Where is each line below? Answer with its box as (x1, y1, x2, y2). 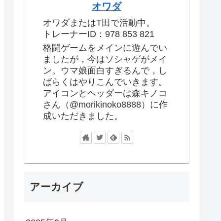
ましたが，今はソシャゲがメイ (43, 54, 167, 65)
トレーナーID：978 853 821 (43, 29, 154, 39)
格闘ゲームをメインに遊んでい (43, 43, 167, 53)
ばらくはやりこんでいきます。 (43, 77, 167, 87)
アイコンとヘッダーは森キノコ (43, 88, 167, 99)
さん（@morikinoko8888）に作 (43, 100, 168, 110)
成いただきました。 (43, 111, 123, 121)
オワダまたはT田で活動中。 (43, 17, 155, 28)
